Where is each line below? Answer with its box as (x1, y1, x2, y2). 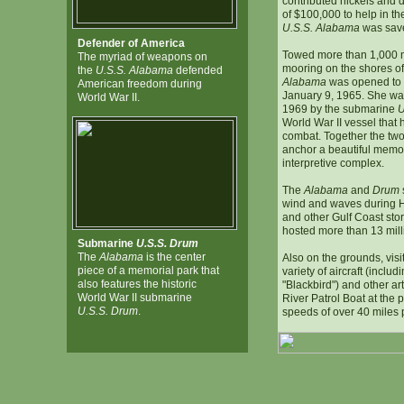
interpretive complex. (281, 157, 384, 170)
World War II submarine (77, 291, 192, 304)
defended (172, 64, 223, 77)
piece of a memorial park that (77, 264, 219, 277)
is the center (142, 251, 206, 263)
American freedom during (77, 78, 202, 90)
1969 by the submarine (281, 103, 395, 115)
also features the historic (77, 278, 197, 290)
